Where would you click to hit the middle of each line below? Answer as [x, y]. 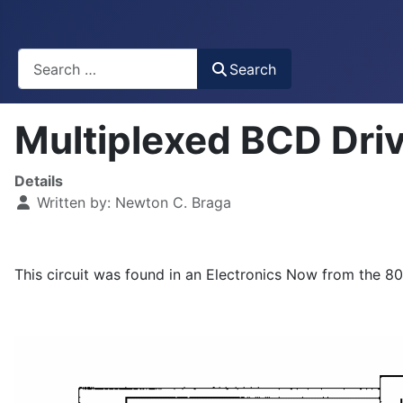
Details [39, 181]
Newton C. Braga [173, 203]
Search [253, 69]
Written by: [74, 203]
